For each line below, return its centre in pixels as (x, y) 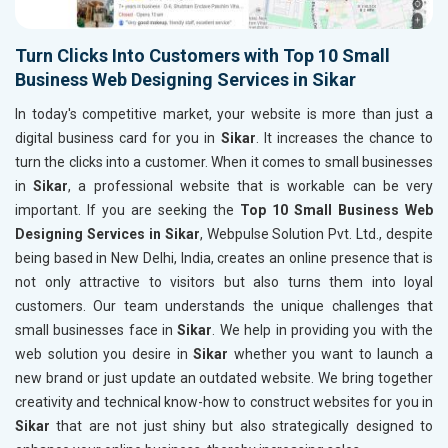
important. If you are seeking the (127, 210)
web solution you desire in (104, 354)
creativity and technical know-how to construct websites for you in (224, 402)
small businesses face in (96, 330)
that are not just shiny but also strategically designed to (241, 426)
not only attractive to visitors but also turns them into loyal (224, 282)
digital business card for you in (118, 138)
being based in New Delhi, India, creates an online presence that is (224, 258)
